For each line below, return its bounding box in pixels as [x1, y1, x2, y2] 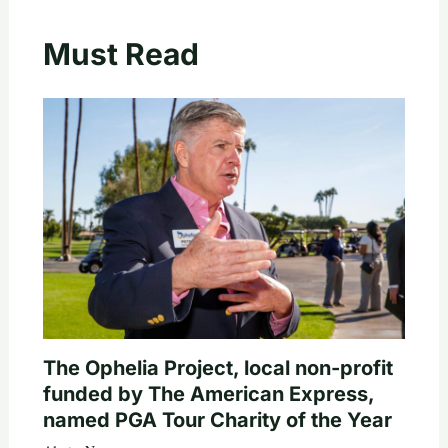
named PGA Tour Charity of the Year [42, 408, 392, 433]
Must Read [42, 35, 199, 72]
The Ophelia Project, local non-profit [42, 356, 393, 381]
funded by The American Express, [42, 382, 374, 407]
